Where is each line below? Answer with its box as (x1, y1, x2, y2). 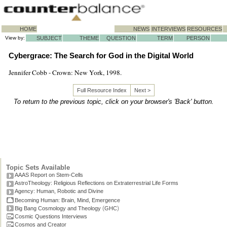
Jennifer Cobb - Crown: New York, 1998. (9, 67, 122, 77)
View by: (5, 35, 25, 41)
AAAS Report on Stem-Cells (15, 172, 83, 178)
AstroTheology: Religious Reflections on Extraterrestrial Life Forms (15, 180, 178, 186)
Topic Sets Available (6, 164, 70, 171)
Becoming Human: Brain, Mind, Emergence (15, 197, 120, 203)
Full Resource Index (77, 87, 127, 93)
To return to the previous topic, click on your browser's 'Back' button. (13, 97, 214, 105)
